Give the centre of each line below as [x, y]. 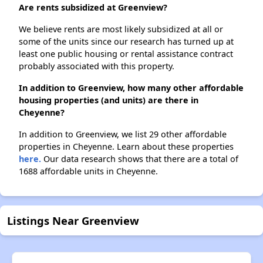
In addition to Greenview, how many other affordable [131, 88]
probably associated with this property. [97, 66]
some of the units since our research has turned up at [126, 42]
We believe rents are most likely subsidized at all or [121, 29]
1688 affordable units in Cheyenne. [88, 171]
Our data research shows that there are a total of [140, 159]
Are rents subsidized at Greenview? [93, 8]
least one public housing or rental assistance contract [126, 54]
